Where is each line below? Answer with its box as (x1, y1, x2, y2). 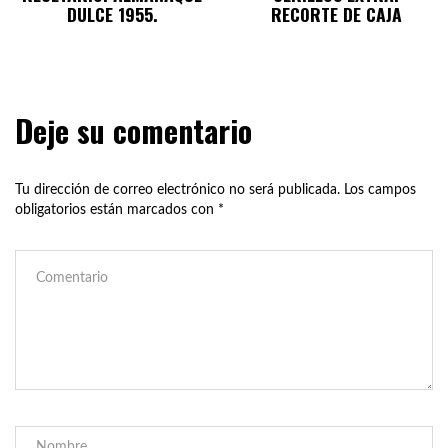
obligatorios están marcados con (15, 203, 218, 217)
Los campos (344, 183, 416, 197)
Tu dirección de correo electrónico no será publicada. (15, 183, 340, 197)
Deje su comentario (15, 108, 252, 153)
